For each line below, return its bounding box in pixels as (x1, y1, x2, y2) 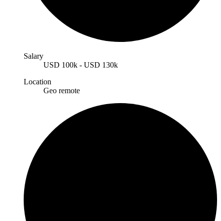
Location (24, 77, 51, 86)
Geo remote (43, 86, 80, 95)
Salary (24, 51, 43, 60)
